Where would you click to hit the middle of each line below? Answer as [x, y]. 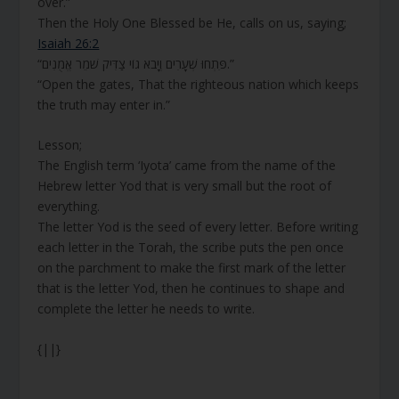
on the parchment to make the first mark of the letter [192, 267]
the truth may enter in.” [104, 104]
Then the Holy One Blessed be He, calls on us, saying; [192, 22]
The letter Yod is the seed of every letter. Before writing [198, 226]
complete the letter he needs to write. [147, 308]
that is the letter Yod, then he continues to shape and [191, 288]
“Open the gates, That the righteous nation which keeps [199, 84]
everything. [69, 206]
